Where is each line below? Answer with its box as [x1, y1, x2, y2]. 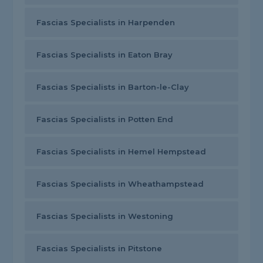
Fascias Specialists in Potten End [36, 114, 174, 124]
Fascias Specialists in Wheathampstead [36, 179, 204, 189]
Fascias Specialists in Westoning [36, 211, 174, 221]
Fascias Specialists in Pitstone [36, 244, 163, 254]
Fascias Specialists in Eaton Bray [36, 50, 173, 60]
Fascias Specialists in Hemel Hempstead [36, 147, 207, 157]
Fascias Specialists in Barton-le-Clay [36, 82, 190, 92]
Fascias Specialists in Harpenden [36, 18, 176, 28]
